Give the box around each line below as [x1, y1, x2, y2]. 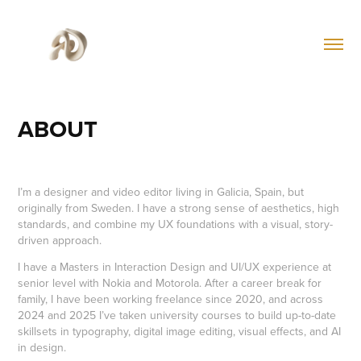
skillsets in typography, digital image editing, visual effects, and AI [18, 322, 342, 339]
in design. [18, 338, 67, 355]
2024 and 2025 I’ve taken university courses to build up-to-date [18, 306, 337, 323]
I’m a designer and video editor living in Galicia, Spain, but [18, 183, 305, 200]
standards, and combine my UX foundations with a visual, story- [18, 215, 334, 232]
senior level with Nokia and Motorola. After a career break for [18, 274, 322, 291]
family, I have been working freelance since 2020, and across [18, 290, 324, 307]
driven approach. [18, 231, 102, 248]
